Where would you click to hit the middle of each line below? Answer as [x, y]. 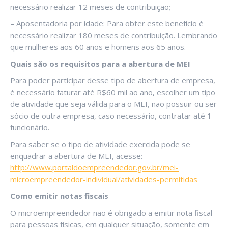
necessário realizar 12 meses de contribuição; [90, 7]
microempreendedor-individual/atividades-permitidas [104, 179]
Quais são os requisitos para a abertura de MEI [100, 64]
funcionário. [30, 127]
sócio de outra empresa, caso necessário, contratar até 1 [111, 116]
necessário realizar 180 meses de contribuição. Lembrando [114, 35]
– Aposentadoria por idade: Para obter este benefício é [107, 24]
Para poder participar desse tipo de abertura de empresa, [113, 81]
